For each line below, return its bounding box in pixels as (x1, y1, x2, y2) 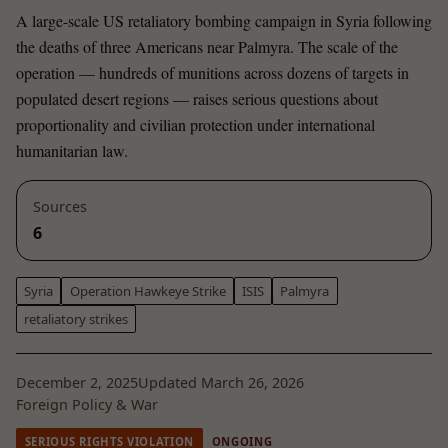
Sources (33, 197, 87, 217)
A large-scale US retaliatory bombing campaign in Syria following (16, 10, 432, 32)
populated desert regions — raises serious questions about (16, 88, 378, 110)
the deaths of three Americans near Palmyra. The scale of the (16, 36, 398, 58)
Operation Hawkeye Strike (69, 281, 226, 300)
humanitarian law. (16, 140, 128, 162)
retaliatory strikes (24, 310, 129, 329)
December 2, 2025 (16, 372, 138, 392)
